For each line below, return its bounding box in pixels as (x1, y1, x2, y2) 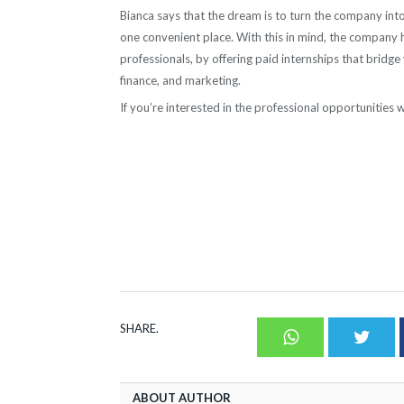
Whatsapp (297, 326, 371, 345)
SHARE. (120, 320, 159, 335)
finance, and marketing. (120, 72, 241, 87)
